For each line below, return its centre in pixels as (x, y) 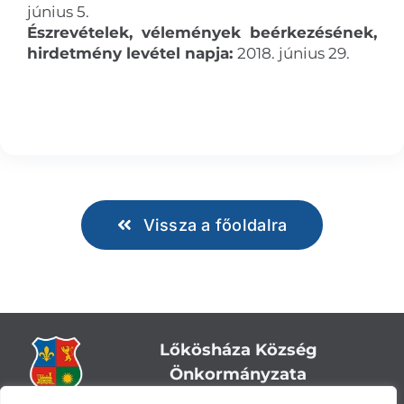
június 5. (58, 11)
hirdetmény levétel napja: (132, 53)
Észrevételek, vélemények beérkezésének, (202, 32)
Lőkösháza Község (238, 349)
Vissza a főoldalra (215, 225)
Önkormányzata (239, 374)
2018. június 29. (293, 53)
